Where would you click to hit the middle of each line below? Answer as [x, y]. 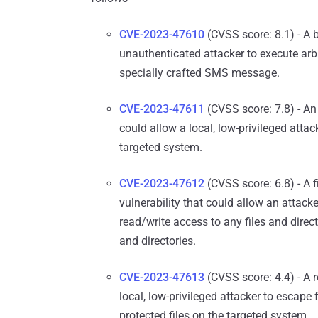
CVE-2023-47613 [162, 278]
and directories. [158, 241]
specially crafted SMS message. [199, 73]
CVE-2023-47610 [162, 35]
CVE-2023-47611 [162, 109]
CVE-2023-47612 [162, 184]
